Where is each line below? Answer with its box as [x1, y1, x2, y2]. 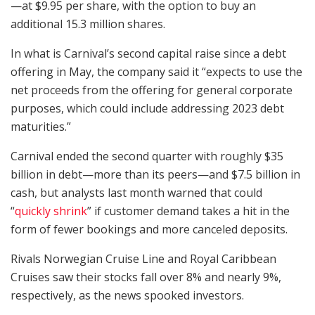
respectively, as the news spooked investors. [11, 288, 244, 304]
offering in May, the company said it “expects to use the [11, 64, 302, 80]
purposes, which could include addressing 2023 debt [11, 101, 284, 117]
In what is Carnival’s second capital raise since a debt [11, 46, 286, 62]
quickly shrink [15, 203, 87, 219]
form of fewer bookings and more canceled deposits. [11, 221, 288, 238]
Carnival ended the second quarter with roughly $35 [11, 148, 283, 165]
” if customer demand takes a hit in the [87, 203, 290, 219]
